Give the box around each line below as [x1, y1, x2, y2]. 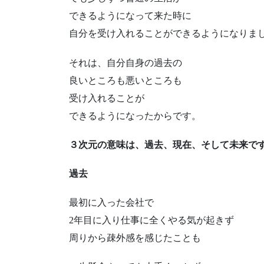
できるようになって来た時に [69, 11, 192, 21]
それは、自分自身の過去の [69, 57, 182, 68]
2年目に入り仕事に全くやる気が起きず [69, 215, 234, 226]
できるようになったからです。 [69, 110, 201, 121]
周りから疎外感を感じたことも [69, 233, 201, 243]
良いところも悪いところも [69, 75, 182, 85]
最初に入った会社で [69, 197, 154, 208]
